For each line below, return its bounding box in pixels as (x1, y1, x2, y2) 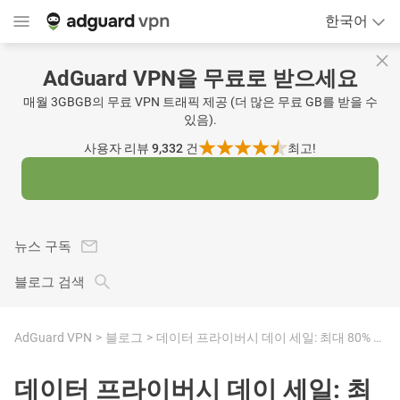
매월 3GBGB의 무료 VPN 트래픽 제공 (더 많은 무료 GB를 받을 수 (22, 95, 378, 109)
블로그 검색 (14, 274, 85, 290)
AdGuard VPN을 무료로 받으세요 (42, 66, 358, 91)
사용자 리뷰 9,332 (84, 141, 186, 155)
